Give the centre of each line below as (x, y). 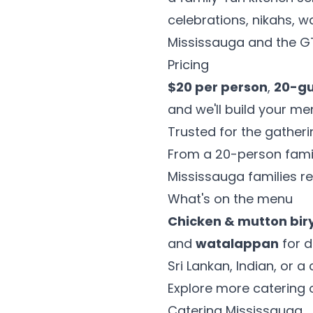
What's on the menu (230, 199)
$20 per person (218, 87)
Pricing (188, 65)
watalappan (237, 243)
